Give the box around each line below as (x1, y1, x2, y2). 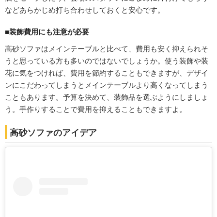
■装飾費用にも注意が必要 (5, 26, 89, 36)
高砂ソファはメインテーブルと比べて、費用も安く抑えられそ (5, 43, 208, 53)
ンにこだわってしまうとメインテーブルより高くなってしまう (5, 79, 208, 90)
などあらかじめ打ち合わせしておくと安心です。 (5, 4, 165, 15)
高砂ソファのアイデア (10, 126, 97, 138)
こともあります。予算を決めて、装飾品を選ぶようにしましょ (5, 92, 208, 102)
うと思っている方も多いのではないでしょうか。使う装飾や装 (5, 55, 208, 65)
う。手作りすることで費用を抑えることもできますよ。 (5, 104, 186, 114)
